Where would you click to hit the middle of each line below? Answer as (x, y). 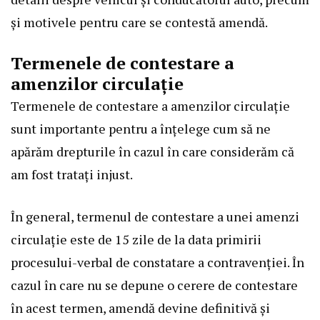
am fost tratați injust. (72, 175)
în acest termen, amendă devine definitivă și (140, 308)
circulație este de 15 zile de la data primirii (136, 240)
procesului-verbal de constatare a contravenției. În (157, 262)
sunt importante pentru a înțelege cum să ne (141, 129)
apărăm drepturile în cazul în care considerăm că (152, 152)
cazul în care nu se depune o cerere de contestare (154, 285)
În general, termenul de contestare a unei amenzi (155, 217)
